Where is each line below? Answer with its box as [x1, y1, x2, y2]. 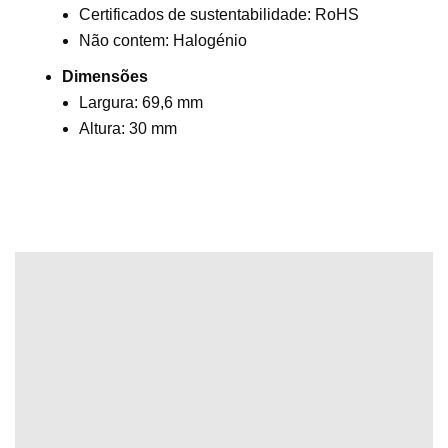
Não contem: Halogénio [79, 32, 247, 50]
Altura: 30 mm [79, 120, 177, 138]
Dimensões [62, 68, 148, 86]
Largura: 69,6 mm [79, 94, 203, 112]
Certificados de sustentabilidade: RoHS [79, 6, 359, 24]
